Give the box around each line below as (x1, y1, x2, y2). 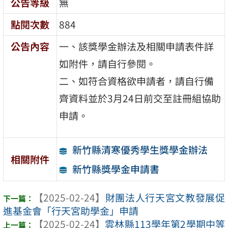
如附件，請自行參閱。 (59, 56, 156, 71)
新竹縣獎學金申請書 (72, 161, 159, 176)
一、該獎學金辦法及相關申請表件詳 (59, 39, 214, 53)
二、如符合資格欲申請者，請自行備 (59, 73, 214, 88)
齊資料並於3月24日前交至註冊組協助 (59, 91, 221, 105)
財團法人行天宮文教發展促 (105, 190, 225, 205)
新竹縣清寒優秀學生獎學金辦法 (72, 142, 208, 157)
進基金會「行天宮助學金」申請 (3, 203, 138, 218)
